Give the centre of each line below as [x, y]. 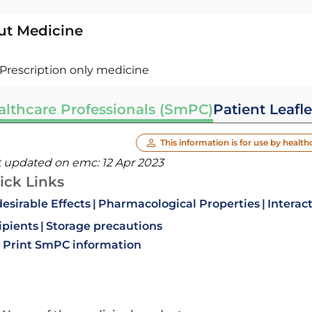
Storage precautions [104, 226]
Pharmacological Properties [179, 204]
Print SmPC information [72, 245]
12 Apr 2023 [132, 163]
